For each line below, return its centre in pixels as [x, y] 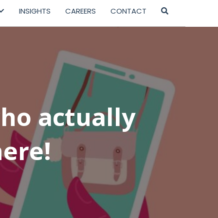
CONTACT [129, 11]
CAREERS [81, 11]
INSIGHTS [35, 11]
